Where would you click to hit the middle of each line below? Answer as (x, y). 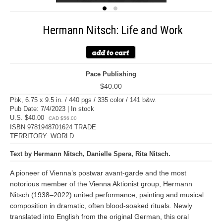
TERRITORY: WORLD (42, 136)
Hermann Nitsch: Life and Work (112, 30)
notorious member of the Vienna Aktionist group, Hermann (101, 184)
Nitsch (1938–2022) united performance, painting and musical (107, 195)
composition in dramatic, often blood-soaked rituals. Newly (101, 206)
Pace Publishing (111, 74)
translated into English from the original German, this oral (99, 217)
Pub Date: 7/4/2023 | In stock (52, 109)
